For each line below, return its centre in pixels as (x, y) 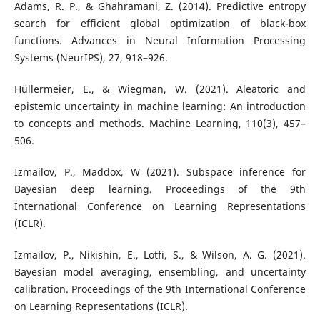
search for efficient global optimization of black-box (160, 24)
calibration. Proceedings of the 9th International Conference (160, 289)
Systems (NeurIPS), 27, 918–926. (91, 58)
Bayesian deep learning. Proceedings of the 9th (160, 189)
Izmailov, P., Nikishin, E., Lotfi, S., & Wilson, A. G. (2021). (160, 255)
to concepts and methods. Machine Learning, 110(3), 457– (160, 124)
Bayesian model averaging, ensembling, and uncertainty (160, 272)
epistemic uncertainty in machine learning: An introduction (160, 106)
